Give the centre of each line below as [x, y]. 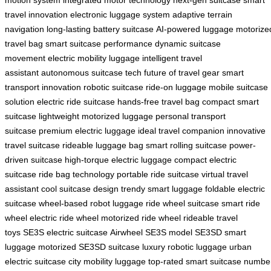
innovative [246, 131]
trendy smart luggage [162, 189]
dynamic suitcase [188, 44]
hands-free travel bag [158, 102]
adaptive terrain [202, 15]
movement [25, 58]
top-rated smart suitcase [195, 262]
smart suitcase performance [99, 44]
